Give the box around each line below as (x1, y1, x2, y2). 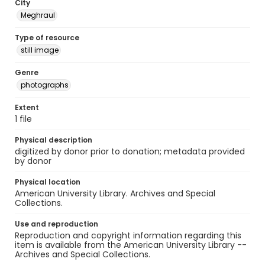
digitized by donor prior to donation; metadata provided (15, 146, 245, 157)
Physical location (15, 177, 80, 187)
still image (21, 45, 59, 55)
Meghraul (21, 10, 55, 20)
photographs (21, 80, 69, 90)
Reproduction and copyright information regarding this (15, 230, 241, 241)
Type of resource (15, 33, 79, 43)
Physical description (15, 135, 92, 145)
